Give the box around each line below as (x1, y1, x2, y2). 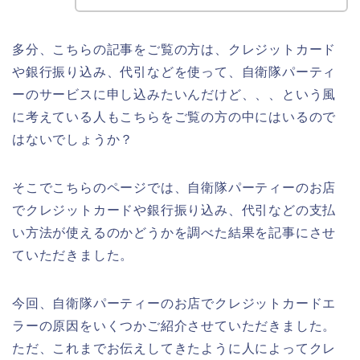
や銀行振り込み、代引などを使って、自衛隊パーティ (12, 64, 337, 79)
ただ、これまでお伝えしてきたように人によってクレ (12, 341, 337, 355)
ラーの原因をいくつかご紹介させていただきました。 (12, 318, 337, 333)
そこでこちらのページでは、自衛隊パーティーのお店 (12, 180, 337, 194)
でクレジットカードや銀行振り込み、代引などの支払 (12, 202, 337, 217)
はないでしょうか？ (12, 132, 134, 146)
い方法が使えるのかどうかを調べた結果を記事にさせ (12, 225, 337, 239)
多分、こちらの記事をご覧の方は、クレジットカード (12, 42, 337, 56)
